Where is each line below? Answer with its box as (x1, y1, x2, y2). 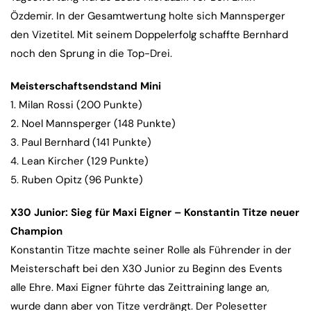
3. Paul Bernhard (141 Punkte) (10, 135, 151, 150)
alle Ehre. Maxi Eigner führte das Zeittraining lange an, (10, 280, 269, 295)
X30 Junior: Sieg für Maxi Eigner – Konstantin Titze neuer (10, 205, 299, 220)
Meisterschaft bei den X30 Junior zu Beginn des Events (10, 262, 283, 276)
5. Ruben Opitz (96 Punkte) (10, 173, 143, 187)
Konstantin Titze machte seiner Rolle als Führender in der (10, 243, 292, 258)
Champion (10, 224, 62, 239)
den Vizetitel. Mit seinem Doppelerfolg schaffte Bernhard (10, 28, 288, 42)
